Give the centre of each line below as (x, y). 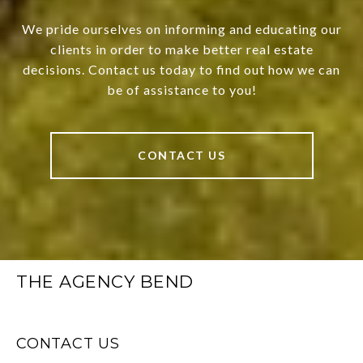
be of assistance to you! (181, 90)
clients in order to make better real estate (181, 49)
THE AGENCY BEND (105, 282)
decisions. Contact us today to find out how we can (181, 70)
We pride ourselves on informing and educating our (181, 29)
